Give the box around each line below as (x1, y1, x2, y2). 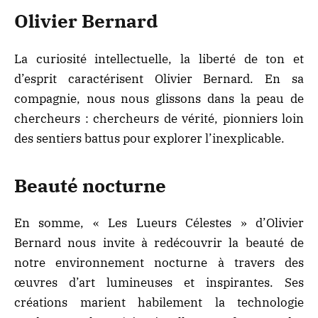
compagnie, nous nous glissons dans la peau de (14, 90, 304, 106)
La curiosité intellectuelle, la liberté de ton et (14, 50, 304, 67)
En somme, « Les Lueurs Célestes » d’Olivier (14, 215, 304, 231)
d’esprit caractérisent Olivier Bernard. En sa (14, 70, 304, 87)
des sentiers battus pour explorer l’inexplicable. (14, 130, 285, 146)
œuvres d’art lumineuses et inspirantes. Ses (14, 275, 304, 291)
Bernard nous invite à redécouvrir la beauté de (14, 235, 304, 251)
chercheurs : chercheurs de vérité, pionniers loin (14, 110, 304, 126)
